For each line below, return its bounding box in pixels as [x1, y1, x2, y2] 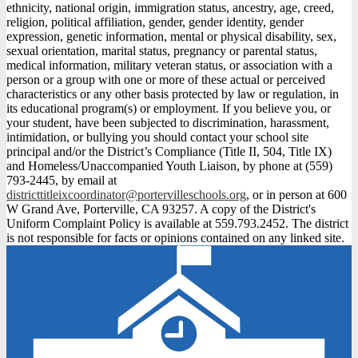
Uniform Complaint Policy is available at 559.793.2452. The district [6, 216, 348, 230]
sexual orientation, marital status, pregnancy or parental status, [6, 43, 317, 58]
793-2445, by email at [6, 173, 117, 187]
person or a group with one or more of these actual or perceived [6, 72, 325, 86]
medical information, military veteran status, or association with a [6, 58, 332, 72]
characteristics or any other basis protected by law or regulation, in [6, 86, 339, 101]
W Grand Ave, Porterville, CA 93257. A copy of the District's [6, 201, 316, 216]
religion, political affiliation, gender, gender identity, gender [6, 14, 304, 29]
